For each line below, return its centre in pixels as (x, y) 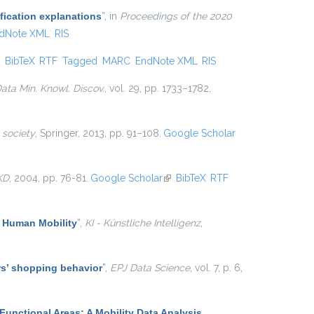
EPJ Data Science (150, 268)
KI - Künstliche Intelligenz (143, 223)
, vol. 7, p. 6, (216, 268)
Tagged (80, 61)
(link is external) (197, 178)
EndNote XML (166, 61)
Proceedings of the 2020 (176, 16)
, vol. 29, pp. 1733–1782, (158, 88)
